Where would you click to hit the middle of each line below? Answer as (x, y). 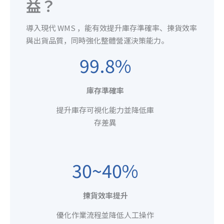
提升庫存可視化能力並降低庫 (105, 110)
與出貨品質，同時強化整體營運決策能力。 (97, 40)
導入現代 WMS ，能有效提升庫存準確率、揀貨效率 (111, 27)
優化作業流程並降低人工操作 (105, 214)
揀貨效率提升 (105, 195)
